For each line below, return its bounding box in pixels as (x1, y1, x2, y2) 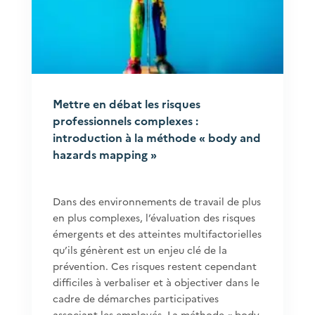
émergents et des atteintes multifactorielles (52, 226, 262, 240)
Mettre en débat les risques (52, 96, 200, 111)
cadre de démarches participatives (52, 291, 219, 305)
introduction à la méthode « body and (52, 129, 261, 145)
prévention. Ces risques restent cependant (52, 259, 257, 273)
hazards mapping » (52, 146, 157, 162)
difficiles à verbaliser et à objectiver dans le (52, 275, 259, 289)
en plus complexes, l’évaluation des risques (52, 210, 255, 224)
